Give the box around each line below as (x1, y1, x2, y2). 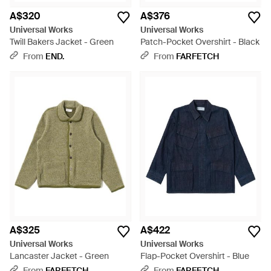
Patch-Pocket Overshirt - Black (140, 36, 260, 47)
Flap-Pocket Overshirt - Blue (140, 250, 249, 261)
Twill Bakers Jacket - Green (10, 36, 114, 47)
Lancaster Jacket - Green (10, 250, 109, 261)
